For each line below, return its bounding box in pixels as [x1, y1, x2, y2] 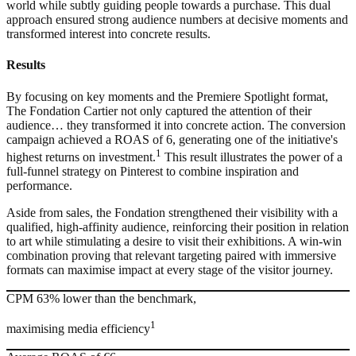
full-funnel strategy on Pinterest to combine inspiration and [6, 164, 299, 178]
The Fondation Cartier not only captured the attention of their [6, 103, 311, 118]
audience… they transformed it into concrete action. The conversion [6, 118, 346, 132]
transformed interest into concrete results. [6, 27, 211, 41]
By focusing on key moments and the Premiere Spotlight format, [6, 89, 328, 103]
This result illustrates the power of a [161, 149, 342, 164]
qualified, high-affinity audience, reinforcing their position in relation [6, 219, 349, 234]
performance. [6, 178, 72, 192]
